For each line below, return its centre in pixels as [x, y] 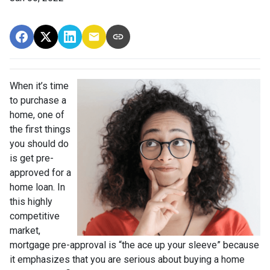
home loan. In [37, 187]
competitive [35, 216]
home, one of [37, 115]
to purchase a [38, 101]
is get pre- [32, 159]
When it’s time [39, 86]
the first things [40, 130]
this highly [31, 202]
